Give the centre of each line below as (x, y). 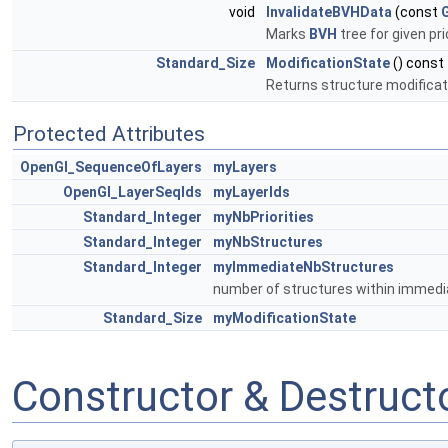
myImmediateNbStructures (303, 267)
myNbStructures (268, 242)
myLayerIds (251, 192)
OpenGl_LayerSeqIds (132, 192)
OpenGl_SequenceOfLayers (111, 167)
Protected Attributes (109, 134)
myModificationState (284, 318)
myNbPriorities (263, 217)
